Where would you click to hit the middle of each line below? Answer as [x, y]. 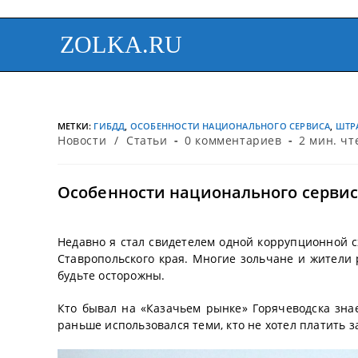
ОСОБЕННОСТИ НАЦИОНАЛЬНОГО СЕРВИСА [230, 126]
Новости [82, 140]
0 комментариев [233, 140]
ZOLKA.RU [121, 44]
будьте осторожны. [111, 275]
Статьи [147, 140]
